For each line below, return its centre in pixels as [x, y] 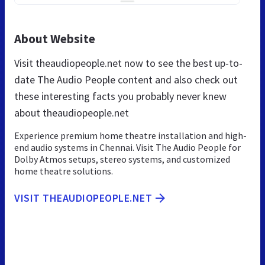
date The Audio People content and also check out [126, 79]
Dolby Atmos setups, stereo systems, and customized [122, 159]
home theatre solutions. [64, 171]
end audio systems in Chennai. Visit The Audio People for [127, 147]
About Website [55, 38]
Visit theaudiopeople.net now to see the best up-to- [128, 63]
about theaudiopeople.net [72, 112]
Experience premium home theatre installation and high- [130, 135]
